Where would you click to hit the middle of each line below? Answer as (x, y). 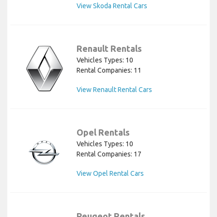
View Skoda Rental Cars (112, 6)
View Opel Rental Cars (110, 174)
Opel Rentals (103, 132)
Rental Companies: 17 (109, 154)
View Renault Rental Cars (114, 90)
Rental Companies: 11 (109, 70)
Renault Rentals (109, 49)
